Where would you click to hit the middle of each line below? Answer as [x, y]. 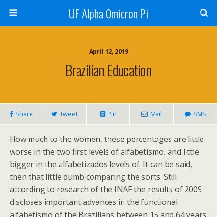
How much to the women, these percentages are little [107, 139]
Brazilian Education [108, 70]
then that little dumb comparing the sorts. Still [93, 177]
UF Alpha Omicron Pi [108, 13]
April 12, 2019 [108, 52]
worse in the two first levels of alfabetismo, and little [104, 152]
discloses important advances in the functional [94, 202]
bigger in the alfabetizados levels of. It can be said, [101, 164]
